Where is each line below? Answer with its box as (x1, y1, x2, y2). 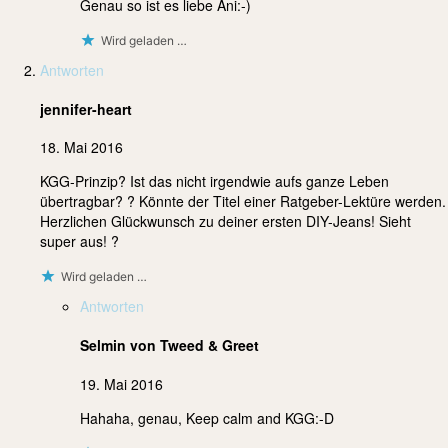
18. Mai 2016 (40, 137, 123, 158)
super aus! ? (40, 231, 119, 252)
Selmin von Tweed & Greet (80, 334, 259, 355)
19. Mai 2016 (80, 373, 163, 394)
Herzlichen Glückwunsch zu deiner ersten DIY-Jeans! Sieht (40, 211, 411, 232)
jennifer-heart (40, 98, 132, 119)
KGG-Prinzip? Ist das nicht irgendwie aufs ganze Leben (40, 171, 389, 192)
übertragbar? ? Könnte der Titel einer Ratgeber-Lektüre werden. (40, 191, 446, 212)
